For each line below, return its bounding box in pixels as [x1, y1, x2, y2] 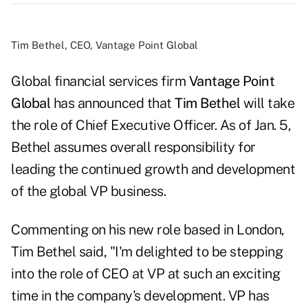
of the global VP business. [11, 183, 166, 200]
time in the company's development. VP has [11, 287, 269, 305]
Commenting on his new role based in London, [11, 221, 285, 239]
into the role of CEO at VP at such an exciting [11, 265, 280, 283]
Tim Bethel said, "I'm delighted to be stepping [11, 243, 283, 261]
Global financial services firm [11, 73, 189, 90]
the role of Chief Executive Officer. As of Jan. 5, [11, 117, 291, 134]
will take [240, 95, 294, 112]
